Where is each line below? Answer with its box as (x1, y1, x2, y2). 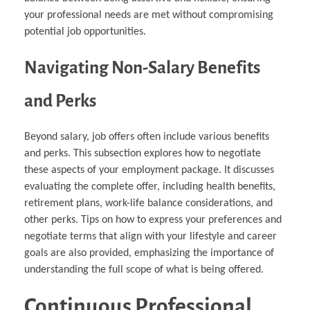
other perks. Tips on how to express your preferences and (24, 215, 282, 226)
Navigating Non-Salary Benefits (24, 58, 260, 77)
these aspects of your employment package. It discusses (24, 165, 274, 176)
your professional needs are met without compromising (24, 10, 273, 21)
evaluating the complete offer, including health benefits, (24, 181, 275, 193)
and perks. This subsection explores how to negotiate (24, 148, 261, 160)
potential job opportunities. (24, 26, 146, 38)
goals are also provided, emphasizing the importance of (24, 248, 274, 259)
